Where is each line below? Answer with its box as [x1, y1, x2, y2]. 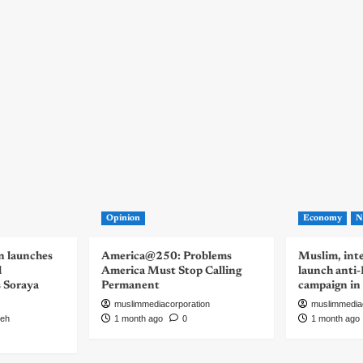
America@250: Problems [101, 251, 232, 263]
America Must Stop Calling [101, 266, 241, 277]
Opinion [106, 214, 140, 223]
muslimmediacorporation [114, 299, 210, 309]
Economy [303, 214, 342, 223]
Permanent [101, 280, 160, 292]
